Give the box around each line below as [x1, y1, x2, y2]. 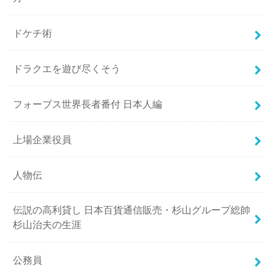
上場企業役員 [13, 133, 72, 145]
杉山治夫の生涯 [13, 219, 82, 231]
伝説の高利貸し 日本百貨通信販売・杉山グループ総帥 [13, 204, 251, 216]
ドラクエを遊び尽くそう [13, 62, 121, 74]
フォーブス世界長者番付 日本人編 [13, 98, 163, 109]
